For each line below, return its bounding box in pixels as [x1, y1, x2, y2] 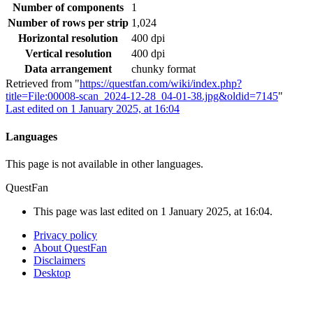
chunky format [131, 63, 196, 75]
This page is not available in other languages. [6, 157, 203, 170]
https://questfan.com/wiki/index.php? [80, 78, 242, 90]
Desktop [34, 266, 71, 279]
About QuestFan [34, 241, 107, 254]
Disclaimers [34, 254, 85, 266]
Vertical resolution [24, 48, 112, 60]
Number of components [13, 1, 124, 14]
